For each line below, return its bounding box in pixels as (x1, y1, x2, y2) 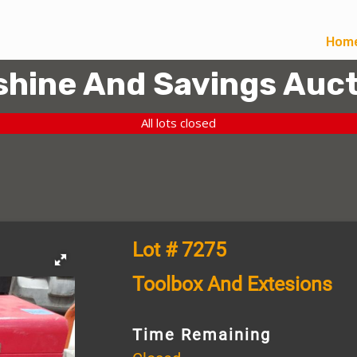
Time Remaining (131, 324, 271, 344)
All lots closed (141, 115, 216, 131)
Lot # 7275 (131, 237, 226, 261)
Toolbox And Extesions (131, 272, 332, 296)
